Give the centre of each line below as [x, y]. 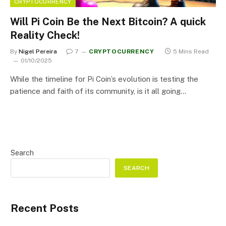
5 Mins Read [191, 51]
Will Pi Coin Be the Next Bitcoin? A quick [108, 22]
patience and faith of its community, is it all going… [98, 91]
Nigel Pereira [38, 51]
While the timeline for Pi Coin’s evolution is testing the [104, 79]
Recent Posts [45, 208]
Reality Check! [45, 35]
